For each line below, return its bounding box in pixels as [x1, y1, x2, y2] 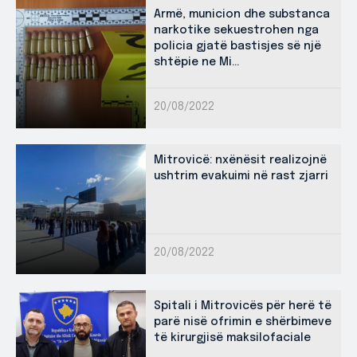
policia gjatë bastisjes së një [154, 40, 321, 52]
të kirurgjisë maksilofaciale [154, 331, 311, 343]
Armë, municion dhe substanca [154, 8, 330, 20]
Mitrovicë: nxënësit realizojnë [154, 154, 327, 166]
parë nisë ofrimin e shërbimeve [154, 316, 331, 328]
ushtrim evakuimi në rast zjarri [154, 170, 328, 182]
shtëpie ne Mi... [154, 56, 239, 68]
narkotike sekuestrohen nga [154, 24, 319, 36]
